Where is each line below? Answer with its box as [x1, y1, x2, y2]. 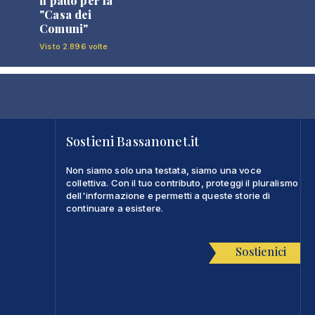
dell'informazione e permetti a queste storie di [66, 189, 271, 201]
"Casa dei [39, 6, 92, 22]
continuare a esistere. [66, 202, 164, 214]
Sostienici [235, 243, 286, 259]
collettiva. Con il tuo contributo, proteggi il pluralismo [66, 176, 298, 188]
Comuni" [39, 20, 89, 36]
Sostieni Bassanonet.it [66, 132, 200, 150]
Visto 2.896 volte [39, 41, 108, 51]
